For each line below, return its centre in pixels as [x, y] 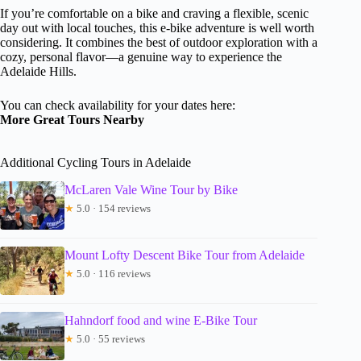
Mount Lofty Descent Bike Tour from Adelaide [185, 255]
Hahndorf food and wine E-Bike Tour [161, 321]
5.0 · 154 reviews [112, 209]
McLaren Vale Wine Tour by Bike [151, 190]
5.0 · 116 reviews [112, 274]
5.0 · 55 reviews [110, 339]
